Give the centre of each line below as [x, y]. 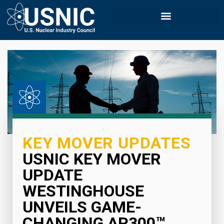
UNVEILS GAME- [82, 207]
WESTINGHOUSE [83, 191]
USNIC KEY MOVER [92, 159]
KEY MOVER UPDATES [107, 143]
